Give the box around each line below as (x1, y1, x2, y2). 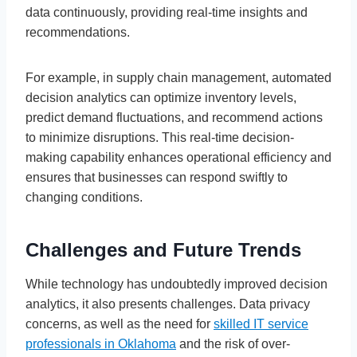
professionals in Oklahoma (25, 336, 176, 351)
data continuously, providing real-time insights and (25, 5, 308, 19)
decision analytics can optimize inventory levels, (25, 90, 296, 104)
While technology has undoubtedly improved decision (25, 277, 328, 291)
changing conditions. (25, 190, 143, 204)
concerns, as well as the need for (25, 316, 214, 331)
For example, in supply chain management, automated (25, 70, 331, 84)
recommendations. (25, 25, 130, 39)
